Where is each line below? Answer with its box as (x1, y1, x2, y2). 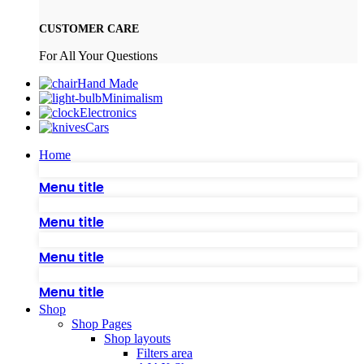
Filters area (136, 346, 193, 361)
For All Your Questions (39, 49, 158, 63)
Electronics (80, 106, 136, 120)
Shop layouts (104, 331, 171, 346)
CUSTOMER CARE (39, 23, 139, 36)
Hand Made (77, 76, 138, 91)
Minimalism (102, 91, 162, 106)
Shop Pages (71, 317, 132, 331)
